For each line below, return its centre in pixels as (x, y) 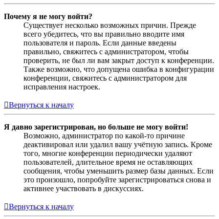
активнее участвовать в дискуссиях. (84, 189)
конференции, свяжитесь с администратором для (105, 78)
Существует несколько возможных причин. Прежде (110, 25)
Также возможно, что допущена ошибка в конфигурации (119, 69)
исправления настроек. (62, 87)
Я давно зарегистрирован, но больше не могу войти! (96, 127)
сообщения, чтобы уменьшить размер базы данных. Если (119, 171)
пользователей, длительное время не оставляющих (108, 162)
